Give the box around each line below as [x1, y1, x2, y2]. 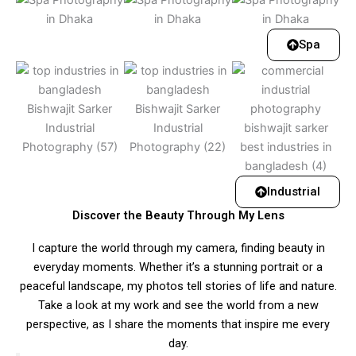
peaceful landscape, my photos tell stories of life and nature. [19, 278, 337, 293]
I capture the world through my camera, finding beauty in [31, 240, 325, 255]
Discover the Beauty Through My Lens [72, 207, 284, 222]
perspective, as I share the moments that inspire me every [26, 316, 330, 331]
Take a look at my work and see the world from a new [37, 297, 319, 312]
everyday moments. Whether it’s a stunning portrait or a [33, 259, 323, 274]
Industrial [267, 184, 320, 199]
